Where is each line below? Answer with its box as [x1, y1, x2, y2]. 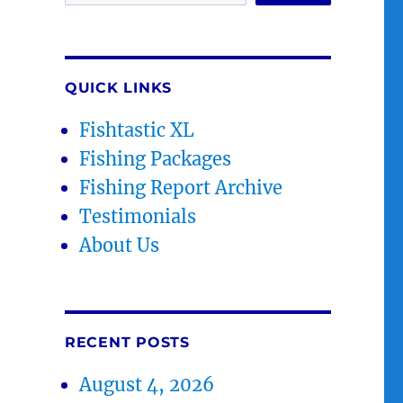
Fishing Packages [79, 147, 232, 170]
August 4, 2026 [79, 372, 215, 396]
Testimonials [79, 204, 197, 228]
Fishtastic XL [79, 118, 195, 141]
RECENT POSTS [64, 333, 190, 351]
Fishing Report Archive [79, 175, 283, 199]
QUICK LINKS [64, 78, 173, 96]
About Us [79, 233, 160, 256]
